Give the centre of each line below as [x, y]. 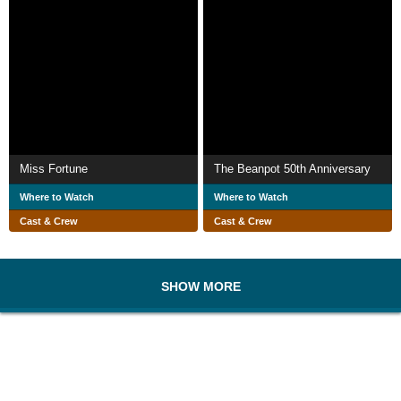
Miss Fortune [54, 168]
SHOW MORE [200, 286]
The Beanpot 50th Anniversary [292, 168]
